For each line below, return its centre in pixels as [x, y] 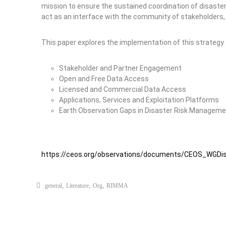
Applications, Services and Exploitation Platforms [139, 100]
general [53, 186]
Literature [77, 186]
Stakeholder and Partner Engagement [120, 68]
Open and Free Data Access [104, 79]
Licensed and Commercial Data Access [123, 89]
